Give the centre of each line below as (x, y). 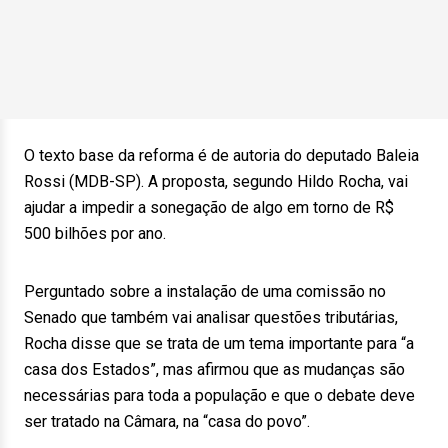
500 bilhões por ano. (95, 233)
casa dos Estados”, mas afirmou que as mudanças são (214, 369)
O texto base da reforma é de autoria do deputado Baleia (221, 155)
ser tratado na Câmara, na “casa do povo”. (167, 421)
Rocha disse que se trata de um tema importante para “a (219, 343)
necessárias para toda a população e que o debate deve (219, 395)
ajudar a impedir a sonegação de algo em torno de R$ (209, 207)
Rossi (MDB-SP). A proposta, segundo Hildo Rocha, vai (216, 181)
